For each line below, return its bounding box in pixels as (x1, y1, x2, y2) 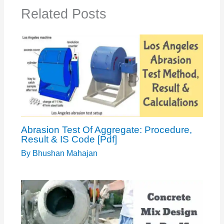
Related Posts (20, 5, 106, 21)
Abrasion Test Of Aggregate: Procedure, (20, 124, 192, 135)
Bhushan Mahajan (32, 149, 97, 158)
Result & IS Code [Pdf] (20, 133, 117, 144)
